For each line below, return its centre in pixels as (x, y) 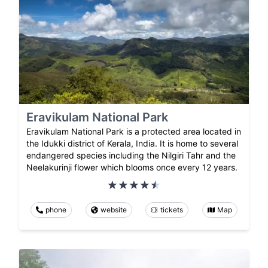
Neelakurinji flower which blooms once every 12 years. (132, 167)
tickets (172, 209)
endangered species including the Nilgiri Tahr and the (131, 155)
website (113, 209)
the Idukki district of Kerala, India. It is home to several (132, 143)
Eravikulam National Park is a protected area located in (134, 131)
